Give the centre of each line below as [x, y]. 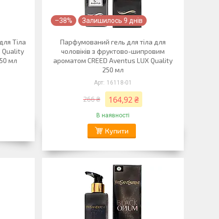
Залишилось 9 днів [112, 21]
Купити [117, 131]
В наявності [113, 115]
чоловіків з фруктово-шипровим [113, 51]
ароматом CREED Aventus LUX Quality [113, 60]
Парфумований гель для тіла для [113, 42]
